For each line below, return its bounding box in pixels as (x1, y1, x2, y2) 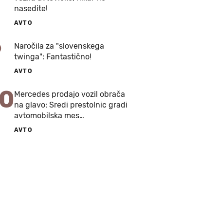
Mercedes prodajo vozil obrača (14, 90, 125, 99)
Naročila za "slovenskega (14, 41, 104, 51)
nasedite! (14, 4, 48, 13)
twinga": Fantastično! (14, 52, 91, 61)
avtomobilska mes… (14, 111, 84, 120)
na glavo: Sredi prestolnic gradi (14, 100, 127, 109)
